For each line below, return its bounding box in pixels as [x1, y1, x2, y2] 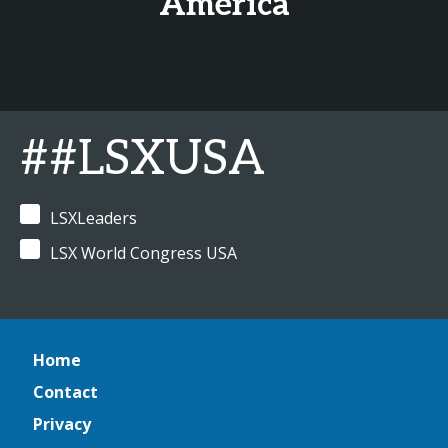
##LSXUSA [20, 131, 265, 188]
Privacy [33, 413, 91, 435]
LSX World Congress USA [50, 242, 237, 264]
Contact [33, 381, 98, 403]
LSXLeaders [50, 207, 137, 229]
